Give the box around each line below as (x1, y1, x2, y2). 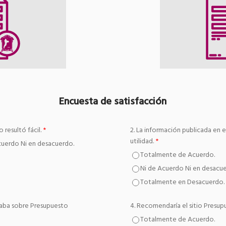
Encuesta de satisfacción (59, 94, 167, 110)
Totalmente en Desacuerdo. (140, 177, 225, 188)
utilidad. (130, 136, 154, 147)
